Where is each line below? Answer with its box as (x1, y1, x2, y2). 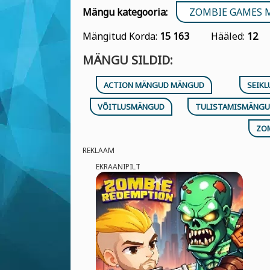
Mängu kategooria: (83, 5, 168, 19)
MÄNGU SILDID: (83, 52, 173, 68)
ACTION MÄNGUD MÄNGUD (104, 80, 205, 90)
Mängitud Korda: (83, 30, 160, 43)
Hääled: (211, 30, 247, 43)
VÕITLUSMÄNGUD (98, 101, 165, 112)
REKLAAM (83, 145, 115, 155)
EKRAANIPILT (95, 162, 140, 172)
